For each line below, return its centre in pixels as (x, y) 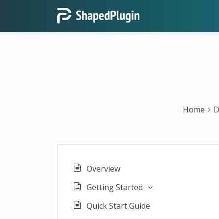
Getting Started (115, 187)
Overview (103, 169)
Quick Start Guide (118, 206)
